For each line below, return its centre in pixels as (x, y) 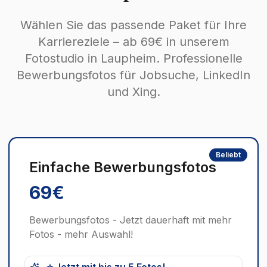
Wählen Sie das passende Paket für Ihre (133, 25)
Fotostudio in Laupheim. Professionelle (133, 59)
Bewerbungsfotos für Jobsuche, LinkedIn (133, 75)
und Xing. (133, 92)
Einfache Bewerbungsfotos (123, 167)
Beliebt (228, 155)
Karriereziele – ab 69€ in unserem (133, 42)
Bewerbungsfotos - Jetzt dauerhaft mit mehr (131, 220)
